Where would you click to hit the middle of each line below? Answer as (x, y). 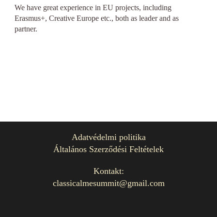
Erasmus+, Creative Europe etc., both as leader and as (97, 18)
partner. (26, 29)
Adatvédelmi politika (108, 137)
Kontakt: (108, 171)
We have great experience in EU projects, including (93, 8)
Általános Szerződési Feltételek (108, 149)
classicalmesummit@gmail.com (108, 183)
